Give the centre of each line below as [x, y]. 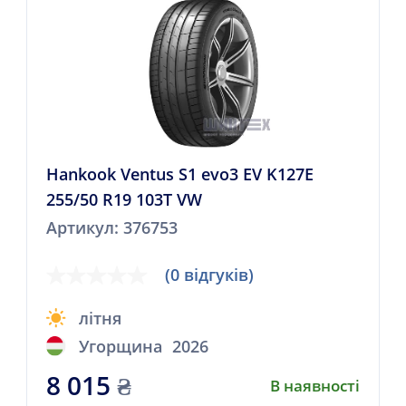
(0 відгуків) [210, 275]
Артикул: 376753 [111, 228]
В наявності [315, 385]
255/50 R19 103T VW [124, 200]
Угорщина [121, 347]
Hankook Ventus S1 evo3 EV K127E [179, 174]
